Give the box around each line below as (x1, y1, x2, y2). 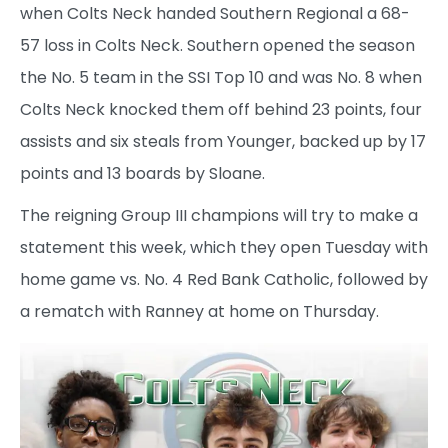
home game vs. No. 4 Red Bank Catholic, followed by (20, 267, 428, 291)
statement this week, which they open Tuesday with (20, 235, 428, 259)
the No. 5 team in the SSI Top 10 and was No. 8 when (20, 65, 422, 89)
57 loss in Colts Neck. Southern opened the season (20, 33, 415, 57)
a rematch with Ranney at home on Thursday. (20, 299, 379, 323)
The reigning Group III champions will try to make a (20, 203, 418, 227)
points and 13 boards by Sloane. (20, 161, 265, 185)
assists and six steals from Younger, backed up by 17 (20, 129, 426, 153)
